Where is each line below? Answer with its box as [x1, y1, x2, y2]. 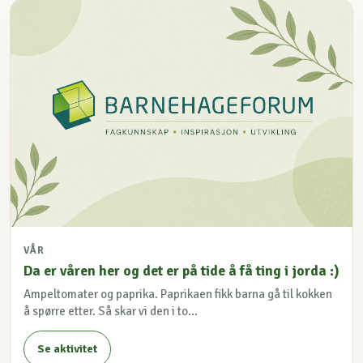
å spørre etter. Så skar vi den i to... [23, 303, 198, 318]
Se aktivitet [37, 342, 97, 357]
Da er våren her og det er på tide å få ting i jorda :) [23, 261, 340, 280]
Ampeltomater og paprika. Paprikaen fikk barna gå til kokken [23, 286, 332, 301]
